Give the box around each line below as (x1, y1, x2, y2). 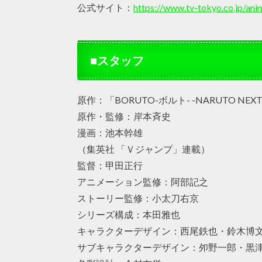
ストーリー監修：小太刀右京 (77, 192, 199, 204)
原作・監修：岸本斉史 (77, 110, 171, 122)
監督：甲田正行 (77, 159, 143, 171)
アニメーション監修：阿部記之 (77, 175, 208, 187)
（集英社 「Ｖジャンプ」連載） (77, 143, 210, 154)
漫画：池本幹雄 (77, 126, 143, 138)
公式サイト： (77, 1, 133, 13)
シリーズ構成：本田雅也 (77, 208, 180, 220)
